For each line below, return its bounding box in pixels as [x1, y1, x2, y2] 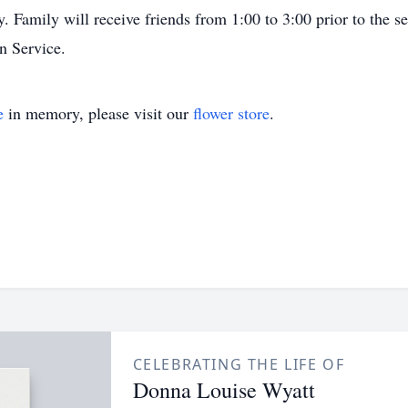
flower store [193, 102, 270, 124]
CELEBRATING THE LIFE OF [132, 354, 345, 374]
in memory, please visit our [4, 102, 193, 124]
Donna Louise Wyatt [132, 375, 315, 404]
